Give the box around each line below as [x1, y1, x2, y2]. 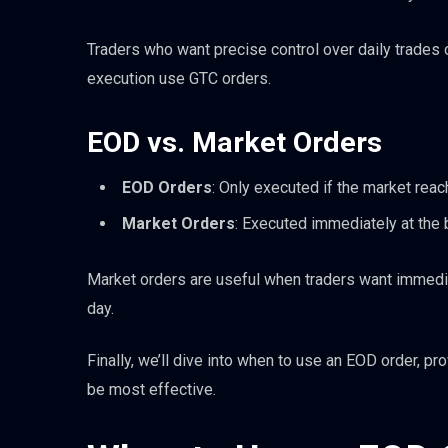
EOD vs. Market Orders [87, 125, 382, 159]
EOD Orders [122, 177, 212, 197]
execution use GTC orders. [87, 68, 271, 88]
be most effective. [87, 380, 216, 400]
